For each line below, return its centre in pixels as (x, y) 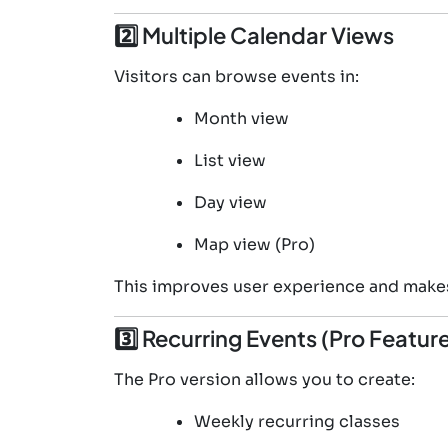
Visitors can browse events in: (236, 76)
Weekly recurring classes (297, 421)
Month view (241, 118)
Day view (230, 202)
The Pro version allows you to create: (264, 379)
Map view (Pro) (254, 244)
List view (230, 160)
